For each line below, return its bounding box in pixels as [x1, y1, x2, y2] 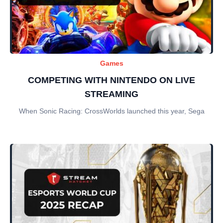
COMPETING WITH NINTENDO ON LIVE [28, 75, 195, 85]
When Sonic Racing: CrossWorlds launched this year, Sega [18, 107, 205, 115]
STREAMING [85, 89, 138, 99]
